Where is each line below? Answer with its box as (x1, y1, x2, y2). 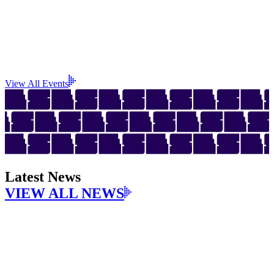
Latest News (5, 169, 81, 185)
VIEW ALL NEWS (5, 185, 124, 202)
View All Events (5, 78, 68, 89)
